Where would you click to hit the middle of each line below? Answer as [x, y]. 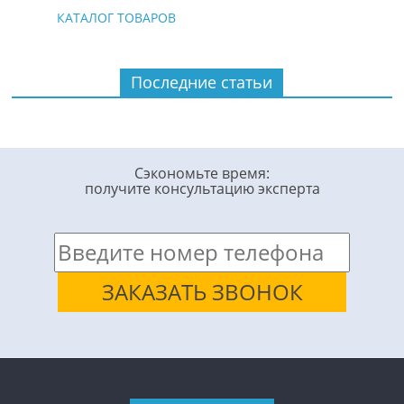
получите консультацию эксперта [202, 189]
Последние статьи [202, 83]
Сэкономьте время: [202, 174]
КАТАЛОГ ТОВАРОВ [117, 18]
